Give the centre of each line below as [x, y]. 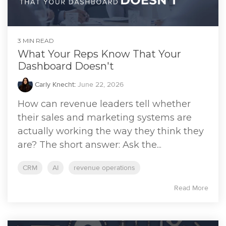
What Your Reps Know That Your [99, 54]
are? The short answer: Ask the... [90, 145]
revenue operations [104, 168]
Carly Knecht [53, 85]
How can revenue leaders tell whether [104, 104]
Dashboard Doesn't [66, 66]
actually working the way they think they [111, 131]
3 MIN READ [36, 41]
